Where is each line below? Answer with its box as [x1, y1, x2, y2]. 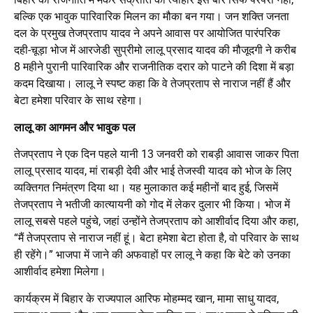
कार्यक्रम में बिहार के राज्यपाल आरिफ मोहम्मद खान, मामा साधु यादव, [14, 291, 279, 305]
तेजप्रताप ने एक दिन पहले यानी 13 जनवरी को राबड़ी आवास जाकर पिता [14, 147, 299, 161]
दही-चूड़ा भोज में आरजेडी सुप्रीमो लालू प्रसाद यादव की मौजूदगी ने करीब [14, 43, 296, 57]
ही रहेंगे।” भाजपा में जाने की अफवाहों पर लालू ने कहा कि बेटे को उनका [14, 248, 291, 262]
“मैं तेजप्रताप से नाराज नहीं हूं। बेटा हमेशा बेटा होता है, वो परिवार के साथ [14, 231, 299, 245]
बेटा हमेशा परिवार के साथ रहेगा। [14, 94, 143, 108]
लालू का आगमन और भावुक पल [14, 120, 136, 134]
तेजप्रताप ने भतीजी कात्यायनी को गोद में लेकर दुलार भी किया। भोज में [14, 198, 290, 212]
